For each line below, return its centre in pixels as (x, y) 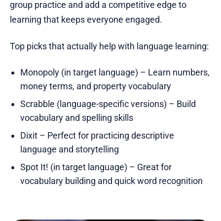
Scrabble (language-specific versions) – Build (108, 104)
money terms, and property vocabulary (95, 86)
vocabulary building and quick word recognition (111, 181)
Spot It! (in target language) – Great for (96, 167)
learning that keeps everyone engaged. (86, 20)
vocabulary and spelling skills (76, 118)
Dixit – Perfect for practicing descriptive (97, 136)
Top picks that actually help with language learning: (109, 46)
